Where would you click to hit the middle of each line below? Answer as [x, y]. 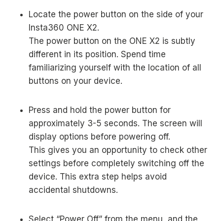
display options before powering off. [99, 137]
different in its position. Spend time [97, 54]
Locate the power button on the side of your [116, 14]
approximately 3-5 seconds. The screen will [115, 123]
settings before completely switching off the [116, 163]
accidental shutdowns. [73, 190]
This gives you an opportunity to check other [118, 150]
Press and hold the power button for [100, 110]
